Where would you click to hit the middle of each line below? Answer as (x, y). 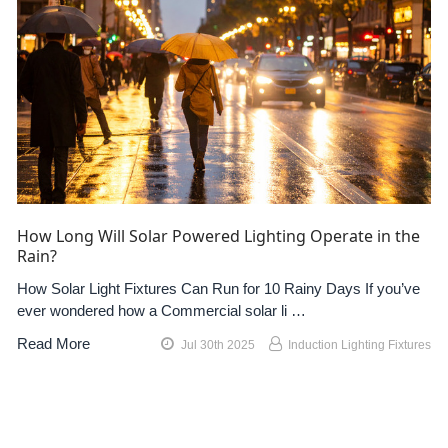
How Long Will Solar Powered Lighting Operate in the (218, 236)
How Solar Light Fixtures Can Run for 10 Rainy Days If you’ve (218, 288)
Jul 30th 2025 (217, 344)
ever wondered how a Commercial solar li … (161, 310)
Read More (53, 343)
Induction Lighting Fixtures (360, 344)
